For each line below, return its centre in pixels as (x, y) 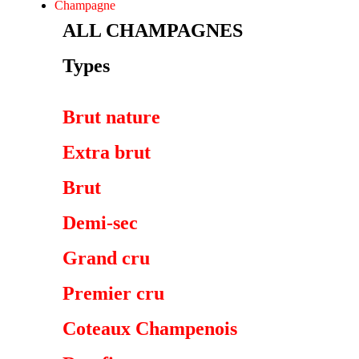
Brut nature (111, 117)
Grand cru (106, 258)
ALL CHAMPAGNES (153, 30)
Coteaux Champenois (150, 329)
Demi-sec (100, 223)
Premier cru (113, 293)
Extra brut (107, 152)
